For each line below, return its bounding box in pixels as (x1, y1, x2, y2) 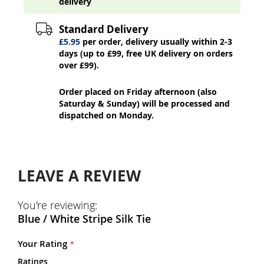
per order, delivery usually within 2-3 (80, 35, 232, 47)
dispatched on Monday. (59, 109, 154, 121)
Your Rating (18, 237, 67, 250)
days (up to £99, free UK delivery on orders (59, 47, 233, 59)
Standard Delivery (59, 22, 148, 36)
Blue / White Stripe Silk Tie (18, 211, 151, 226)
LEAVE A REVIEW (18, 164, 141, 186)
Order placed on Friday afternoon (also (59, 85, 217, 97)
